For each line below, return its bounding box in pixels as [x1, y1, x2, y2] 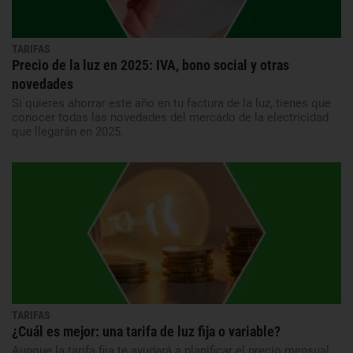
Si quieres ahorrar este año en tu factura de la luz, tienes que [12, 95, 331, 110]
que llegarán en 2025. [12, 124, 124, 139]
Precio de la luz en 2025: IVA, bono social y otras [12, 56, 289, 73]
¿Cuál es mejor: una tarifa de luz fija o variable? [12, 322, 281, 340]
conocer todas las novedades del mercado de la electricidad [12, 110, 329, 124]
